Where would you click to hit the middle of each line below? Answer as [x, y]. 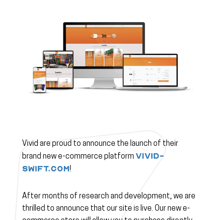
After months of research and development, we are [109, 197]
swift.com [46, 169]
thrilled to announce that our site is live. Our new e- [106, 209]
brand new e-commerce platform [79, 157]
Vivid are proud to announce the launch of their [100, 144]
